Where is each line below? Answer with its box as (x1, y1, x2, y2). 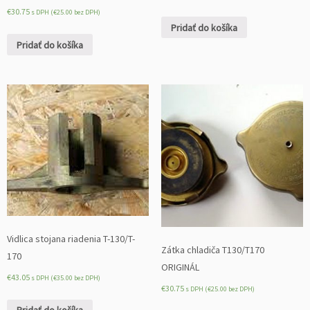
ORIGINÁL (161, 260, 199, 273)
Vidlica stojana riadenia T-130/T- (7, 232, 135, 245)
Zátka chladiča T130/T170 (161, 243, 264, 256)
